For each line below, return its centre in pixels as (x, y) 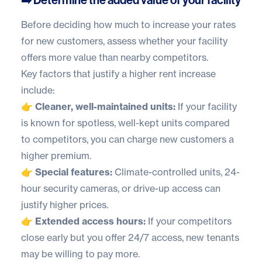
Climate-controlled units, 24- (176, 172)
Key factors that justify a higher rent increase (118, 73)
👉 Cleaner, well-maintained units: (98, 106)
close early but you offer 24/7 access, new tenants (130, 237)
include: (38, 90)
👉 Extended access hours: (83, 221)
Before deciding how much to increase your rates (128, 24)
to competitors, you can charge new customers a (127, 139)
